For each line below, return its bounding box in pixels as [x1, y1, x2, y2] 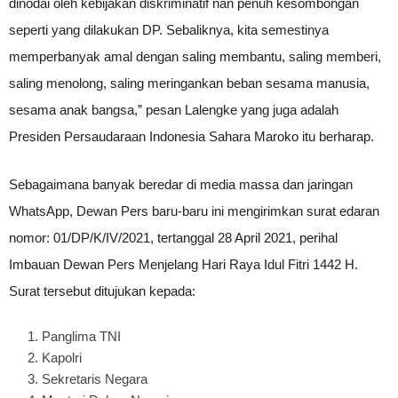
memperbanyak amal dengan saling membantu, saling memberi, [9, 49, 381, 64]
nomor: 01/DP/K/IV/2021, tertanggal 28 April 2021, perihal [9, 230, 338, 245]
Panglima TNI [42, 329, 121, 344]
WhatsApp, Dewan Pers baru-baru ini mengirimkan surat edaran [9, 203, 379, 219]
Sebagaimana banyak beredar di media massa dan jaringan [9, 177, 353, 192]
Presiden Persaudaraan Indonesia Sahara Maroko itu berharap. [9, 129, 374, 144]
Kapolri [42, 350, 82, 365]
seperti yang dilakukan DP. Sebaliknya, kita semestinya [9, 22, 329, 37]
